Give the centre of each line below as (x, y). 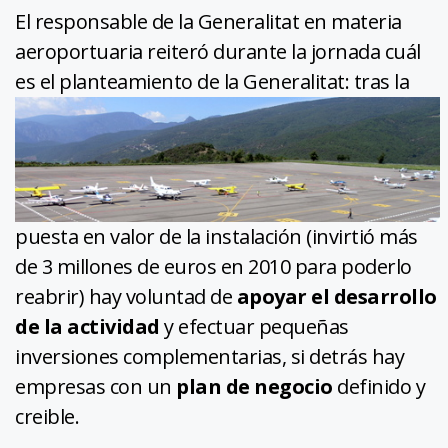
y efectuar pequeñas (254, 326)
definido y (381, 386)
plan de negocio (256, 386)
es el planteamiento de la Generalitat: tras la (212, 82)
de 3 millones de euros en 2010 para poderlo (213, 266)
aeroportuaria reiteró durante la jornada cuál (218, 52)
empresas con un (95, 386)
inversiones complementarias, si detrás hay (209, 356)
